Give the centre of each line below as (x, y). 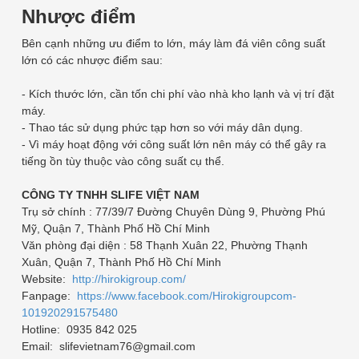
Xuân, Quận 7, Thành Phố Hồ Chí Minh (121, 262)
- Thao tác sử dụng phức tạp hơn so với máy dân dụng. (162, 127)
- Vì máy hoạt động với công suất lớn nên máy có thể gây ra (173, 144)
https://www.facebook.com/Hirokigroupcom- (186, 295)
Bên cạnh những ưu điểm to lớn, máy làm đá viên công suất (173, 43)
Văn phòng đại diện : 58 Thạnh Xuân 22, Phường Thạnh (164, 245)
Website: (46, 278)
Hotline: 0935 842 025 (79, 329)
